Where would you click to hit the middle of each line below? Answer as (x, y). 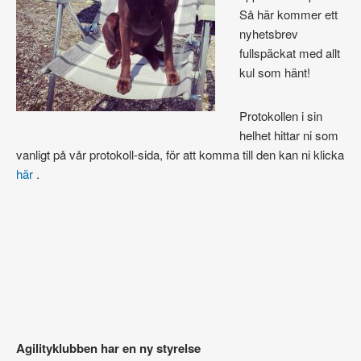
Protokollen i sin (281, 116)
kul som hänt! (275, 73)
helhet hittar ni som (289, 135)
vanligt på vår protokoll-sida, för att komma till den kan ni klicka (180, 155)
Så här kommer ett (288, 15)
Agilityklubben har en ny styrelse (108, 349)
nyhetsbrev (269, 34)
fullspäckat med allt (290, 53)
